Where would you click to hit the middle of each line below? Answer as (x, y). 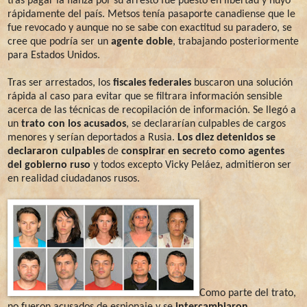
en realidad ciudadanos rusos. (74, 179)
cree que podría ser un (59, 41)
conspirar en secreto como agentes (203, 151)
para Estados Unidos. (54, 55)
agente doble (142, 41)
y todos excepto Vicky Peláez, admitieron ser (191, 165)
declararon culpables (56, 151)
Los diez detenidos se (226, 137)
